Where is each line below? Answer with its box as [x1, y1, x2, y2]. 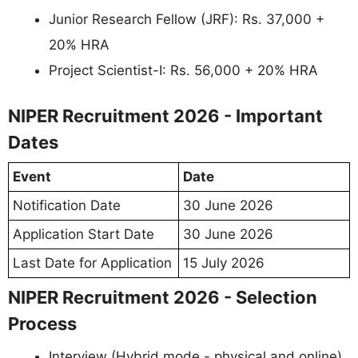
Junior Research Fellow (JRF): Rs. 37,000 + [49, 10, 324, 27]
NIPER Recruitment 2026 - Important [8, 105, 323, 126]
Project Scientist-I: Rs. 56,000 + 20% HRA [49, 62, 318, 78]
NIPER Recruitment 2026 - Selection [8, 287, 317, 308]
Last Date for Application [13, 255, 172, 271]
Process [8, 313, 77, 334]
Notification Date [13, 197, 121, 213]
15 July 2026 [183, 255, 265, 271]
